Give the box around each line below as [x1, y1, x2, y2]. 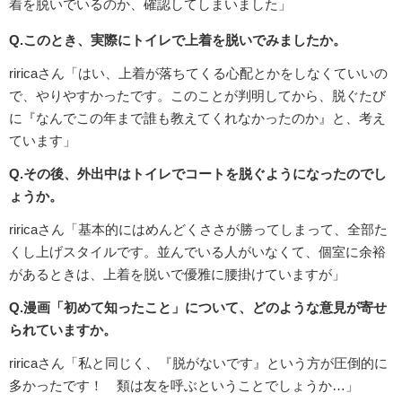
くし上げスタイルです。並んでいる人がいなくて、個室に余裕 [9, 244, 386, 260]
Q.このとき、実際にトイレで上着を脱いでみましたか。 [9, 32, 346, 48]
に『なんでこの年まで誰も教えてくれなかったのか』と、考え [9, 110, 386, 127]
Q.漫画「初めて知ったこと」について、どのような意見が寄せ [9, 300, 387, 316]
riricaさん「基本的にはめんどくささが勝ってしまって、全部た [9, 222, 388, 238]
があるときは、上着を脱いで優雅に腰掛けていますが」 [9, 267, 345, 283]
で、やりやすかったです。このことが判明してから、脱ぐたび [9, 88, 386, 104]
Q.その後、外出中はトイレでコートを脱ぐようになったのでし [9, 166, 387, 182]
